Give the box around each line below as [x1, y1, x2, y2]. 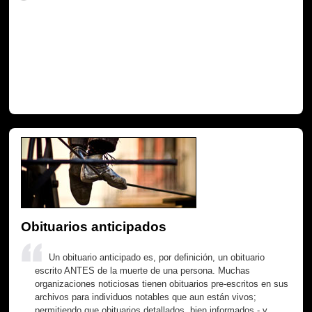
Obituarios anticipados [21, 218, 167, 234]
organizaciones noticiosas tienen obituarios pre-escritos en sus [35, 278, 289, 289]
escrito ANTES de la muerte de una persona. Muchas [35, 265, 251, 276]
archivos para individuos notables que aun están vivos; [35, 291, 257, 302]
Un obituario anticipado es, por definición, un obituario [49, 251, 265, 263]
